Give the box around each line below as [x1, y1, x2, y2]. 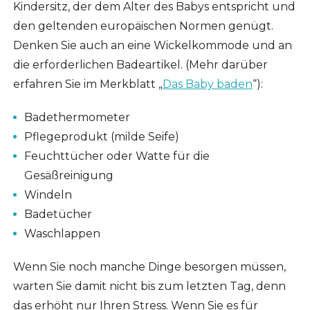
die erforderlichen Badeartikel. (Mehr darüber [12, 58, 268, 72]
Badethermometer [24, 111, 130, 125]
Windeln [24, 188, 72, 202]
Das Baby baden [162, 77, 253, 91]
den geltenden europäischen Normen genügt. [12, 19, 273, 33]
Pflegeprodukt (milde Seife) [24, 130, 179, 144]
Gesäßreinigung [24, 169, 113, 183]
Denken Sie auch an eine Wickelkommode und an [12, 39, 292, 53]
